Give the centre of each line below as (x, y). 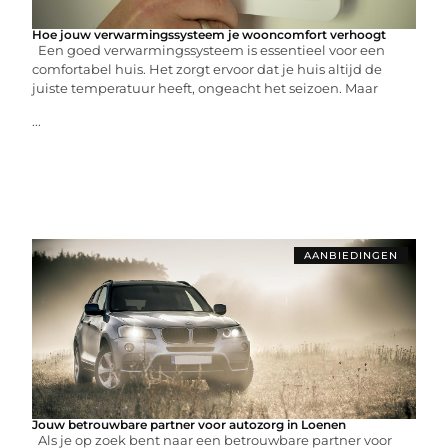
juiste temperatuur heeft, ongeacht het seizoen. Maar (205, 87)
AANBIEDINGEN (350, 255)
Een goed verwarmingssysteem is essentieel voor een (209, 49)
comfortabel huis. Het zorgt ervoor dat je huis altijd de (207, 68)
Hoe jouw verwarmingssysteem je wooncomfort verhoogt (209, 34)
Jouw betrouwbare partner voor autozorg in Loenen (189, 424)
